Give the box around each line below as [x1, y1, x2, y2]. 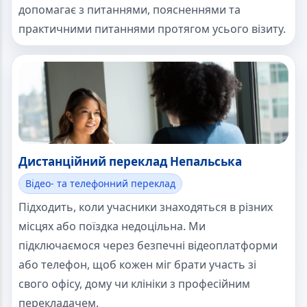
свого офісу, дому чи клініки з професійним [19, 276, 250, 292]
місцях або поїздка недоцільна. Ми [19, 219, 206, 234]
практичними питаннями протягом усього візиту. [19, 21, 286, 37]
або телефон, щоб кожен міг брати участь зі [19, 257, 256, 273]
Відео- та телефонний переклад [25, 177, 175, 191]
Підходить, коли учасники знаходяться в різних [19, 199, 273, 215]
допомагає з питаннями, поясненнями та [19, 2, 241, 18]
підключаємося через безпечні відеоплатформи [19, 238, 278, 254]
